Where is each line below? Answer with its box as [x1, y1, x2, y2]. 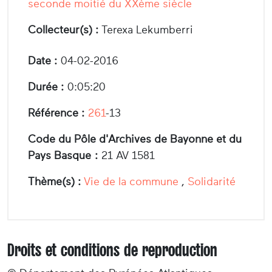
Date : [28, 54, 57, 67]
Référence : [28, 106, 84, 119]
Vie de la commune [84, 175, 178, 188]
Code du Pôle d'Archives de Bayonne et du [28, 132, 242, 145]
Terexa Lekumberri [98, 23, 193, 36]
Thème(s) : [28, 175, 81, 188]
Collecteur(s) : [28, 23, 98, 36]
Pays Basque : [28, 149, 98, 161]
